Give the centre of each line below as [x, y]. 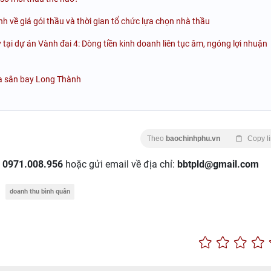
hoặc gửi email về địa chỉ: [120, 164]
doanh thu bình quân [40, 191]
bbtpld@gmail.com [218, 164]
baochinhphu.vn [193, 138]
